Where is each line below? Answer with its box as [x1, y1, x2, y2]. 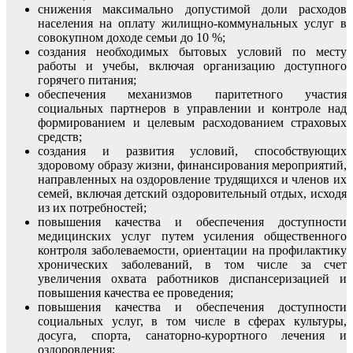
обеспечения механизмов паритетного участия [38, 87, 347, 101]
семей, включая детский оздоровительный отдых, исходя [38, 186, 347, 200]
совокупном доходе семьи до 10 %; [38, 30, 225, 44]
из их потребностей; [38, 200, 147, 214]
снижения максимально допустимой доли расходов [38, 2, 347, 16]
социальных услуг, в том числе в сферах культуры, [38, 314, 347, 328]
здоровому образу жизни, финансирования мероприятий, [38, 158, 347, 172]
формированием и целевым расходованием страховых [38, 115, 347, 129]
